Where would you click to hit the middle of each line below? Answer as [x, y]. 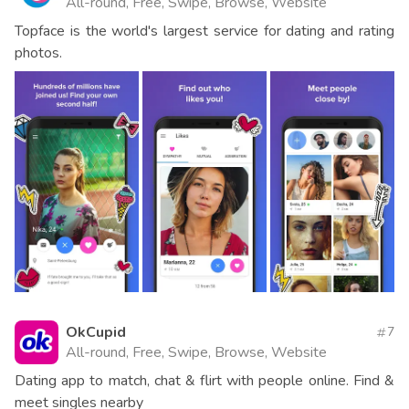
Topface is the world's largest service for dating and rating [204, 31]
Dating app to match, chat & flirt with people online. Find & [204, 380]
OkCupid [96, 332]
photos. [38, 53]
